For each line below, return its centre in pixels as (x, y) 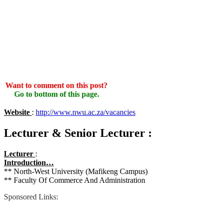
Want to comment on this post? (56, 85)
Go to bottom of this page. (56, 94)
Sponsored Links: (31, 197)
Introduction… (29, 162)
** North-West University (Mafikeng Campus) (76, 171)
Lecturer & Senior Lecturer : (78, 133)
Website (18, 112)
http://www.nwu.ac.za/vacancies (86, 112)
